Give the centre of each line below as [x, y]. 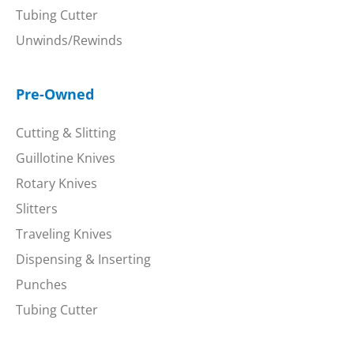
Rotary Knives [56, 184]
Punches [41, 285]
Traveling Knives [64, 234]
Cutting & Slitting [66, 133]
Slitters [37, 209]
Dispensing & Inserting [83, 260]
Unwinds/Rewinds [69, 41]
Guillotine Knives [66, 158]
